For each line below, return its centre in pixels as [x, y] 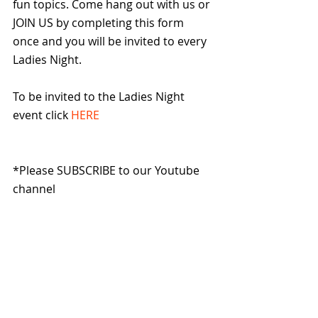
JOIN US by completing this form [100, 23]
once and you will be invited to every [111, 41]
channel [35, 189]
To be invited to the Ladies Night [100, 97]
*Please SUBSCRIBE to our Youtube [108, 170]
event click [42, 115]
